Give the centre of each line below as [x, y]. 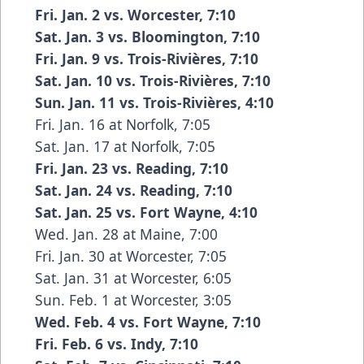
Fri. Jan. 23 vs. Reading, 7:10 [132, 169]
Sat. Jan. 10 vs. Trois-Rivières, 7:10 [153, 81]
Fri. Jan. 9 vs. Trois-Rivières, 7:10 [147, 59]
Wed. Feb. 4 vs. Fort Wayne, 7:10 [148, 322]
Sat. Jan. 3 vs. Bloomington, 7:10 [147, 37]
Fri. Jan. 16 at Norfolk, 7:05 [123, 125]
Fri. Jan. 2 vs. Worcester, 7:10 [135, 15]
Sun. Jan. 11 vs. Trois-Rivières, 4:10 [154, 103]
